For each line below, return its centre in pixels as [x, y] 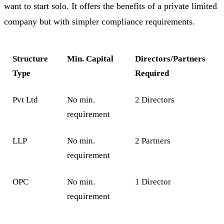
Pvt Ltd [25, 99]
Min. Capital [90, 58]
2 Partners [153, 140]
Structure [30, 58]
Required [152, 73]
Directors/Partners [170, 58]
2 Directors [155, 99]
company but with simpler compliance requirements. [99, 22]
